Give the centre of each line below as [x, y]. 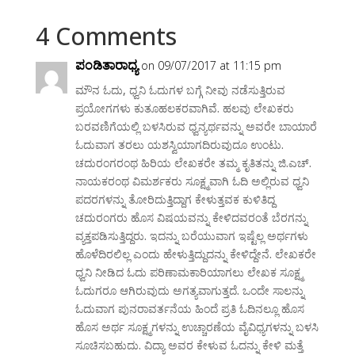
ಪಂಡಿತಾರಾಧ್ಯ [106, 65]
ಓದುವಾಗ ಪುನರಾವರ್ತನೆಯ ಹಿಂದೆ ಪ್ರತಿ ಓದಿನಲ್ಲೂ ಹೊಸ [189, 309]
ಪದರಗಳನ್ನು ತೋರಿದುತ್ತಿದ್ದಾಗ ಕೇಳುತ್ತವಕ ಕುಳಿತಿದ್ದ [175, 200]
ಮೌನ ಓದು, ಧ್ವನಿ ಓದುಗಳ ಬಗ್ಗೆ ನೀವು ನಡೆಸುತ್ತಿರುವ [180, 90]
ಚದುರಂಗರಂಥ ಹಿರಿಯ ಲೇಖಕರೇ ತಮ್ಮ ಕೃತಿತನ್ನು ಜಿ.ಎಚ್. [193, 163]
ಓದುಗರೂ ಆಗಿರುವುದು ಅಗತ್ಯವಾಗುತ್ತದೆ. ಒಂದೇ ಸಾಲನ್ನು [189, 291]
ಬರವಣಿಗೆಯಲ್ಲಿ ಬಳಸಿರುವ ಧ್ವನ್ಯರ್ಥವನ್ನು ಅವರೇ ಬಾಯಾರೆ [196, 127]
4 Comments [106, 36]
